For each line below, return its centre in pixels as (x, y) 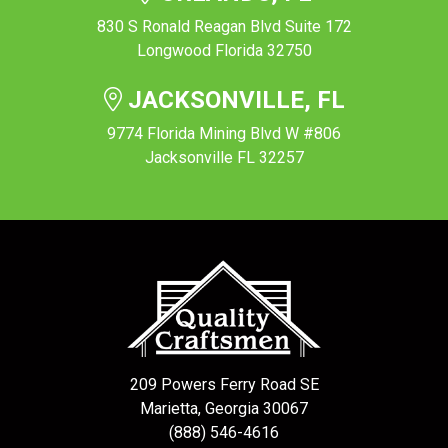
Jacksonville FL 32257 (224, 158)
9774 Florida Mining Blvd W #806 (224, 134)
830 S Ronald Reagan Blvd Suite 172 (224, 27)
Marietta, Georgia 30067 (224, 409)
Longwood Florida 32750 (224, 51)
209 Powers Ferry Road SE (224, 385)
